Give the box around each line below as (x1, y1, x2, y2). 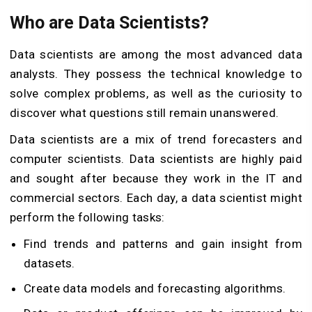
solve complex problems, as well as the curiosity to (10, 86, 302, 101)
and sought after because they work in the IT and (10, 171, 302, 186)
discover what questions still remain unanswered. (10, 106, 279, 120)
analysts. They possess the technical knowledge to (10, 67, 302, 81)
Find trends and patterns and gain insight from (24, 237, 302, 251)
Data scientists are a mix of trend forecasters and (10, 132, 302, 147)
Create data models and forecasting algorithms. (24, 281, 286, 296)
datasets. (24, 256, 75, 271)
